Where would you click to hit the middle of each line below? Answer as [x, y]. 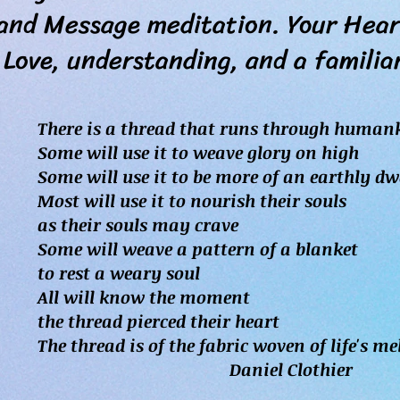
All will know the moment [144, 297]
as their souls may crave [138, 225]
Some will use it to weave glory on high [198, 153]
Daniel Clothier [195, 370]
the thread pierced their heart [158, 321]
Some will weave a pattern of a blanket [198, 249]
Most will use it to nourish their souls [192, 201]
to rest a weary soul [119, 273]
